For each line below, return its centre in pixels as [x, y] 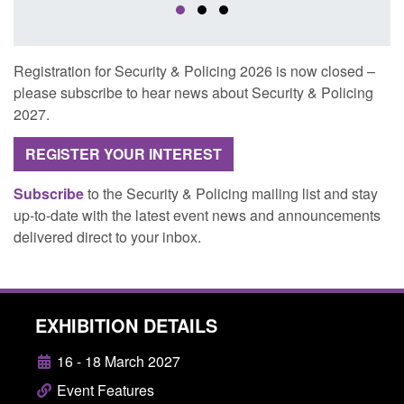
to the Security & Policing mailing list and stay [231, 193]
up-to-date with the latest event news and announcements [197, 215]
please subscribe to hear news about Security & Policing [193, 92]
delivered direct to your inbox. [107, 237]
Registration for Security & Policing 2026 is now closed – [194, 71]
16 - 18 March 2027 [117, 361]
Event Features [104, 390]
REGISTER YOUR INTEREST [124, 154]
